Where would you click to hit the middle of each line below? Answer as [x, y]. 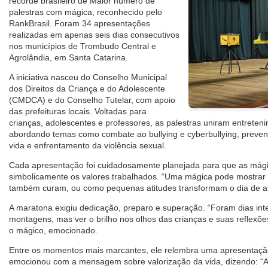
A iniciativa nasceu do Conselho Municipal [88, 77]
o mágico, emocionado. [53, 231]
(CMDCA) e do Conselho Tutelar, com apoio [92, 100]
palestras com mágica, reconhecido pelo [86, 12]
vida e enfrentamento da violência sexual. [88, 146]
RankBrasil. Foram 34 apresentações [80, 24]
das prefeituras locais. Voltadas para [78, 112]
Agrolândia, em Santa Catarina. [68, 58]
